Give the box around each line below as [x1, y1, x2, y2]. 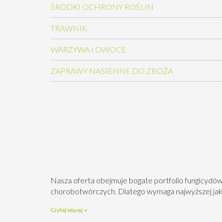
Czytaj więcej [51, 207, 83, 214]
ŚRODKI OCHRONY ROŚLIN [51, 1, 154, 11]
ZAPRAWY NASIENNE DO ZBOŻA [51, 65, 173, 75]
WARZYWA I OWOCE [51, 44, 126, 54]
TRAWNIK [51, 23, 87, 33]
